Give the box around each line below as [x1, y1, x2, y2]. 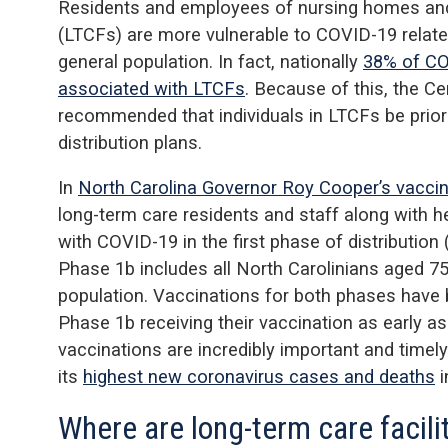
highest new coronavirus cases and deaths [83, 366, 435, 388]
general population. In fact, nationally [58, 50, 363, 72]
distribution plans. [58, 131, 202, 153]
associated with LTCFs [58, 77, 245, 99]
